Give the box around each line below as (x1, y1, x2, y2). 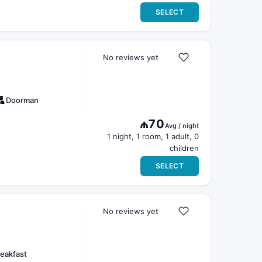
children (170, 143, 199, 153)
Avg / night (165, 122, 199, 130)
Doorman (6, 95, 39, 105)
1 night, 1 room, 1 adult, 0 (107, 132, 199, 141)
